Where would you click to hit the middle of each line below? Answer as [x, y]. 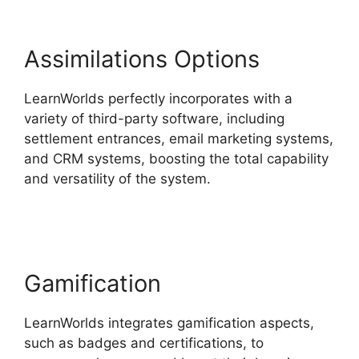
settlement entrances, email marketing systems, [179, 139]
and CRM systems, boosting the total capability [176, 159]
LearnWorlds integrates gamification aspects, [169, 323]
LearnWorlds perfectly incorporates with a [158, 99]
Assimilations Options [142, 59]
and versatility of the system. [117, 179]
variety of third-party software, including [154, 119]
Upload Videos [72, 199]
